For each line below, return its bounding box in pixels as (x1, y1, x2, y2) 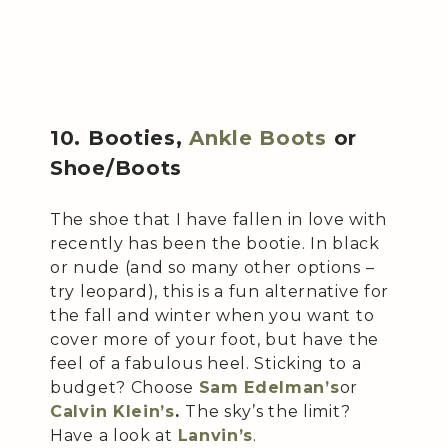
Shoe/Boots (50, 155, 182, 180)
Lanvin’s (177, 425, 254, 445)
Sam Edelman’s (198, 377, 340, 397)
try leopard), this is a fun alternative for (50, 281, 390, 301)
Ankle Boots (189, 125, 327, 150)
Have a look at (50, 425, 178, 445)
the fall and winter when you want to (50, 305, 375, 325)
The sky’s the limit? (185, 401, 351, 421)
